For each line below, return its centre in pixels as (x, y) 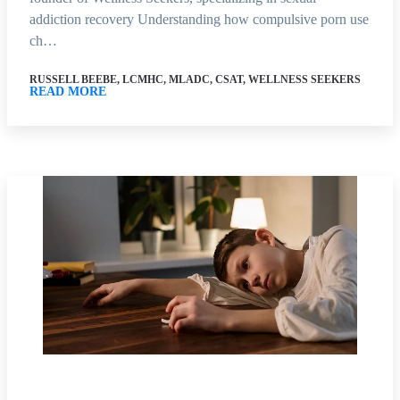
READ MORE (68, 91)
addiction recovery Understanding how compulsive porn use (199, 19)
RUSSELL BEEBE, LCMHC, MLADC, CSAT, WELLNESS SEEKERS (195, 79)
